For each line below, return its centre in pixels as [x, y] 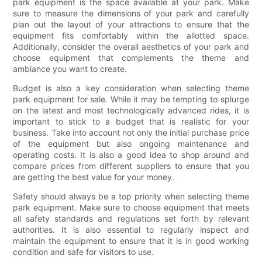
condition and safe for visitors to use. [84, 251]
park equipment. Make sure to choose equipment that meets [131, 207]
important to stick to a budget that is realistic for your [131, 121]
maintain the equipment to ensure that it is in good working [131, 240]
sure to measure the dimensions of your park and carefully [131, 13]
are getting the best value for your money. [94, 177]
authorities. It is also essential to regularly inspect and [131, 229]
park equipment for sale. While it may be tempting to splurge [131, 99]
